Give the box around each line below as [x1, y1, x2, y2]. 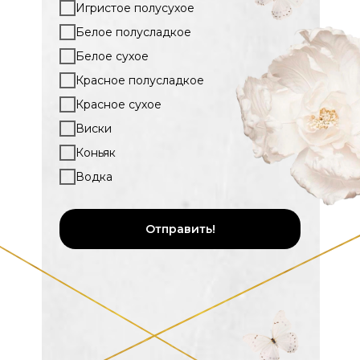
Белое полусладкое [76, 24, 191, 39]
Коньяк [76, 145, 116, 160]
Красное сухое [76, 96, 162, 112]
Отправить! [145, 222, 215, 236]
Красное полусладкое [76, 72, 204, 88]
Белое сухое [76, 48, 149, 63]
